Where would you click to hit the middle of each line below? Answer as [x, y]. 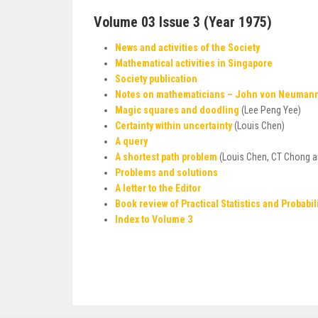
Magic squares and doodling [177, 110]
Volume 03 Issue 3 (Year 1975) [183, 22]
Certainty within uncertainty [174, 126]
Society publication [156, 79]
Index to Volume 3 [154, 219]
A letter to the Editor [158, 188]
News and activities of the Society [187, 48]
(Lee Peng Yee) [270, 110]
